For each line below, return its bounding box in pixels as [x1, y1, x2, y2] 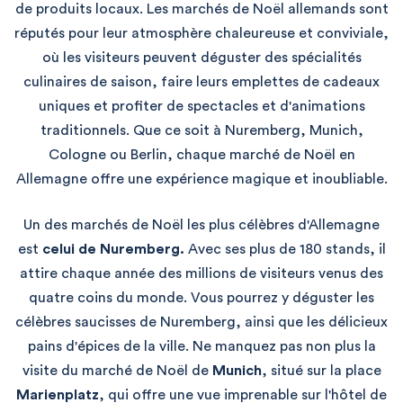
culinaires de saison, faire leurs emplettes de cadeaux [23, 75, 380, 90]
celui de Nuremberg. [41, 242, 184, 257]
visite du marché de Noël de [22, 363, 209, 379]
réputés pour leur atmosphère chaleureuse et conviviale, [14, 26, 389, 41]
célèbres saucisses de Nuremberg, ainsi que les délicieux [15, 315, 388, 330]
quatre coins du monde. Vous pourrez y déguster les [29, 291, 374, 306]
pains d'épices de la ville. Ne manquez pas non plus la [27, 339, 376, 354]
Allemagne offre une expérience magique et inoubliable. [15, 172, 388, 187]
